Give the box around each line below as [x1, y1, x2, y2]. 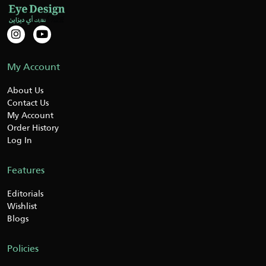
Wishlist [7, 199, 37, 213]
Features [7, 163, 45, 178]
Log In [7, 134, 32, 147]
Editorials [7, 187, 43, 201]
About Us [7, 84, 43, 97]
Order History [7, 121, 59, 135]
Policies [7, 241, 39, 256]
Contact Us [7, 96, 49, 110]
